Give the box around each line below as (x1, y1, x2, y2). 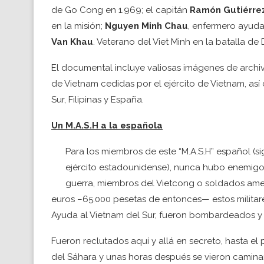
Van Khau (51, 36, 93, 47)
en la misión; (51, 20, 105, 31)
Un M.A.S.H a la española (51, 120, 163, 131)
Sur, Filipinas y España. (51, 94, 144, 105)
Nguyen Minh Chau (105, 20, 188, 31)
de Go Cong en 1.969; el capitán (51, 4, 190, 15)
